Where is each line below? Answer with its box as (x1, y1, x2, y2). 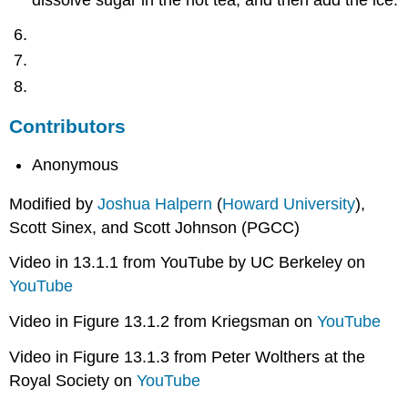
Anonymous (32, 156, 119, 175)
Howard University (222, 194, 356, 213)
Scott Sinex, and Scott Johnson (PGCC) (9, 218, 301, 237)
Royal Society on (9, 372, 138, 391)
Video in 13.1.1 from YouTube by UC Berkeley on (9, 253, 366, 272)
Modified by (9, 194, 98, 213)
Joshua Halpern (97, 194, 213, 213)
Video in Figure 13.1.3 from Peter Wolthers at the (9, 348, 366, 367)
